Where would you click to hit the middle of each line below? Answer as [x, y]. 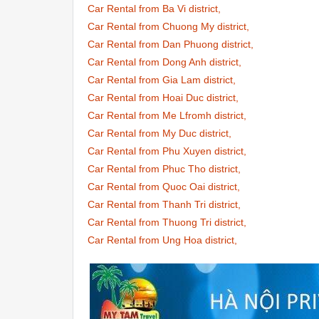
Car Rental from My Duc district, [159, 133]
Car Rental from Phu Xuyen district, [167, 151]
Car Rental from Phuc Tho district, [164, 169]
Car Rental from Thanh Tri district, [164, 204]
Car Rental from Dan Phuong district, [171, 44]
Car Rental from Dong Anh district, [164, 62]
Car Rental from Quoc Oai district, [164, 187]
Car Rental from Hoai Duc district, [163, 98]
